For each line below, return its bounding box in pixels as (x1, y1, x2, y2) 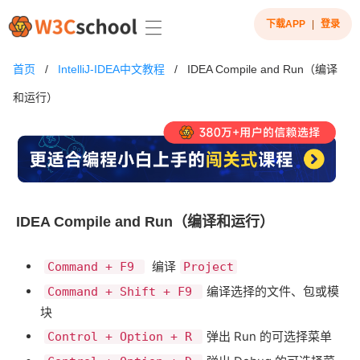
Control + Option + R (47, 329, 199, 345)
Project (183, 260, 234, 275)
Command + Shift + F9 (47, 284, 199, 300)
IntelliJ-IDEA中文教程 (58, 63, 165, 76)
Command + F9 (47, 260, 141, 275)
